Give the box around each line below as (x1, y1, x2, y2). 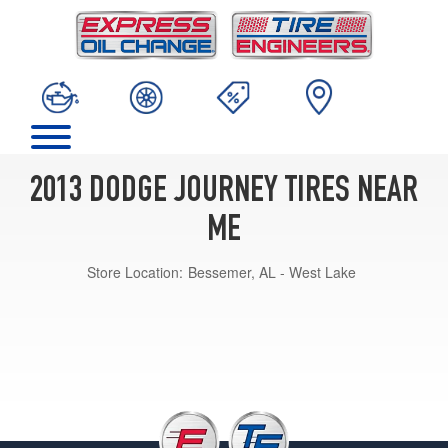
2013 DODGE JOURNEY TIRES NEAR (30, 174, 418, 211)
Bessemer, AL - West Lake (188, 261, 356, 282)
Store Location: (87, 261, 183, 282)
